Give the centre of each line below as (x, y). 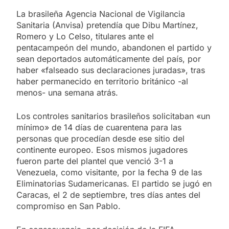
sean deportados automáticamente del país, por (109, 59)
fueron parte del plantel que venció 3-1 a (95, 161)
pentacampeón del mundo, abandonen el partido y (114, 47)
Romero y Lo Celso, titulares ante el (85, 36)
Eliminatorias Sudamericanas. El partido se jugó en (114, 183)
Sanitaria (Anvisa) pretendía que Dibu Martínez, (107, 25)
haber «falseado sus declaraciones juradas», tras (111, 70)
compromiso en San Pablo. (68, 206)
